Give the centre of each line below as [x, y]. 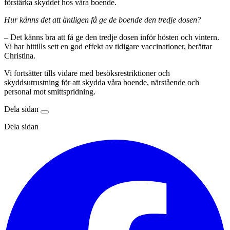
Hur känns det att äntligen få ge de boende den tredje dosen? [103, 20]
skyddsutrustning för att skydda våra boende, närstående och [102, 83]
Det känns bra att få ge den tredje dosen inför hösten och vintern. [115, 37]
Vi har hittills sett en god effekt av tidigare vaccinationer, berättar [108, 47]
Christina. [20, 56]
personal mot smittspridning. [50, 92]
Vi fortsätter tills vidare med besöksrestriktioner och [87, 73]
